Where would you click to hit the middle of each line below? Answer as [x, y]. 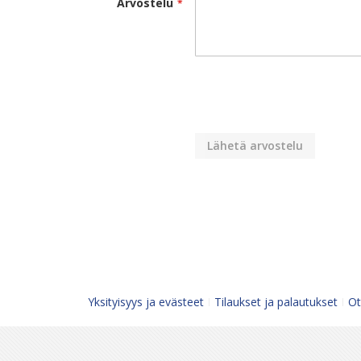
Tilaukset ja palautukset [276, 302]
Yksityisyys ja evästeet [146, 302]
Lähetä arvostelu [255, 145]
